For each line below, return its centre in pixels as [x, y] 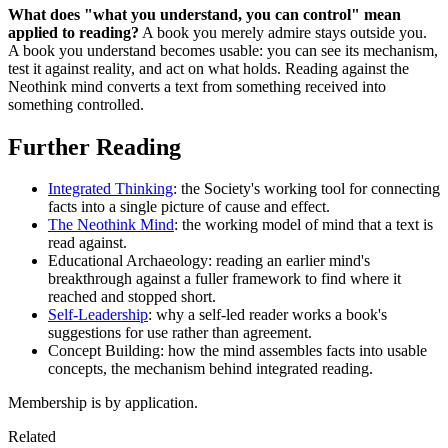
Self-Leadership [98, 315]
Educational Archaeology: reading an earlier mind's [209, 261]
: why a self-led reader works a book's [267, 315]
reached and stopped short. [132, 297]
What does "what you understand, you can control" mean [204, 14]
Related [32, 437]
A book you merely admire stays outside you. [283, 32]
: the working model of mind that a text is [303, 225]
